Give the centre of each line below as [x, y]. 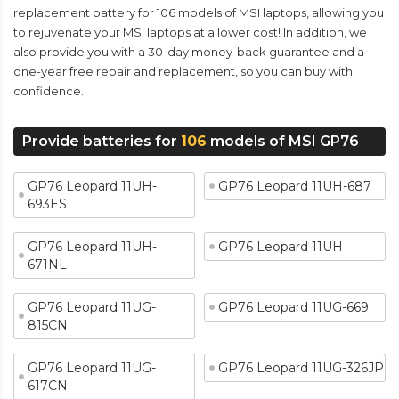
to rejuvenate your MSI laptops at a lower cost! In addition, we [190, 32]
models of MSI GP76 [283, 141]
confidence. [49, 91]
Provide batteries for [102, 141]
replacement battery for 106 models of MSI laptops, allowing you [199, 12]
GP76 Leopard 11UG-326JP [301, 368]
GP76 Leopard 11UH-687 [295, 186]
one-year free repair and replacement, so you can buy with [183, 71]
